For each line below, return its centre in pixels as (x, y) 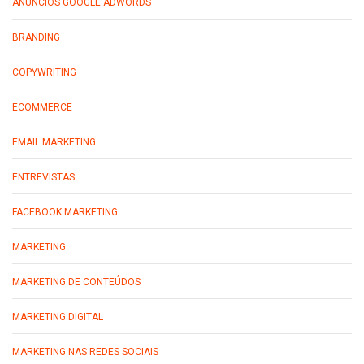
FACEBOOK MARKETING (65, 212)
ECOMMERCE (42, 108)
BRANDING (36, 38)
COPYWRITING (44, 73)
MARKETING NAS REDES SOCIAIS (85, 352)
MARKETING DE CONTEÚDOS (76, 282)
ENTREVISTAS (43, 178)
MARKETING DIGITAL (58, 317)
